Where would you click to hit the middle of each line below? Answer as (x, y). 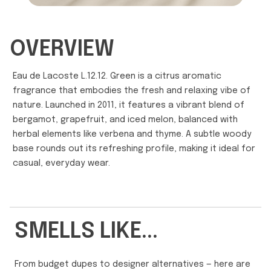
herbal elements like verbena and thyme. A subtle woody (132, 135)
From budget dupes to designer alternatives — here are (132, 265)
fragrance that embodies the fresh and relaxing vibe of (132, 91)
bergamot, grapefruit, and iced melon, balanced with (125, 120)
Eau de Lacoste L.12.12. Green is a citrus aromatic (117, 77)
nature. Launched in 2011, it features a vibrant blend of (129, 106)
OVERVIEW (62, 50)
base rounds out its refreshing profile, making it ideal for (134, 149)
